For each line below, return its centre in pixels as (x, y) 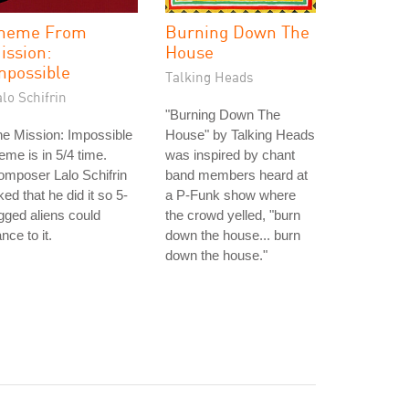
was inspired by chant (230, 155)
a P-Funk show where (231, 195)
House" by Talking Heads (240, 135)
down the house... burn (233, 235)
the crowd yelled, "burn (233, 215)
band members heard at (236, 175)
